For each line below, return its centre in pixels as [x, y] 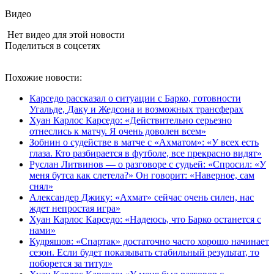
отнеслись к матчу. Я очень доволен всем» [118, 131]
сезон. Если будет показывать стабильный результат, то [144, 252]
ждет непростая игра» [75, 208]
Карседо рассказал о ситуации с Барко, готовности [135, 98]
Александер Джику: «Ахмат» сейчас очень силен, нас [142, 197]
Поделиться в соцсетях [53, 45]
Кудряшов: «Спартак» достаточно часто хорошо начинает [149, 241]
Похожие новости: [43, 77]
